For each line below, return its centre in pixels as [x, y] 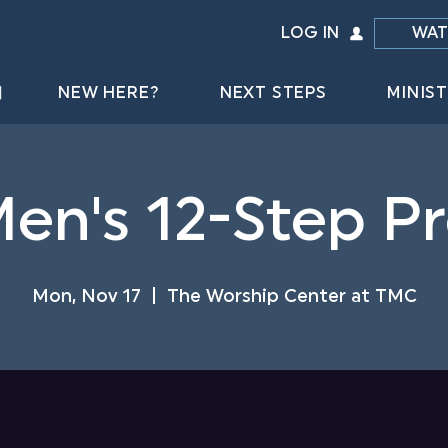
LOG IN [310, 33]
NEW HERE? [109, 94]
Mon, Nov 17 [86, 297]
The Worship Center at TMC [291, 297]
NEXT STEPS [273, 94]
